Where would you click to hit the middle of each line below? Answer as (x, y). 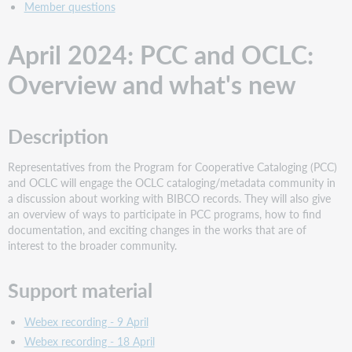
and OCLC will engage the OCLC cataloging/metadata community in (172, 183)
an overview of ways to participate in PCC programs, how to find (165, 214)
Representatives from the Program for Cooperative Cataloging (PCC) (173, 167)
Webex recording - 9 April (86, 321)
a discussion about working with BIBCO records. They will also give (170, 198)
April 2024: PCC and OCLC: (161, 54)
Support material (81, 290)
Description (59, 136)
